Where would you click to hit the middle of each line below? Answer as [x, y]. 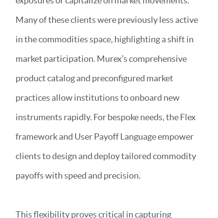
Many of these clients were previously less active [107, 20]
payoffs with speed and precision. [79, 175]
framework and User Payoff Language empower [105, 136]
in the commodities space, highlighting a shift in [105, 39]
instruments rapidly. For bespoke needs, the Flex [106, 117]
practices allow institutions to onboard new [98, 98]
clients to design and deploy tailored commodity [106, 156]
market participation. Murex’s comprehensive [101, 59]
